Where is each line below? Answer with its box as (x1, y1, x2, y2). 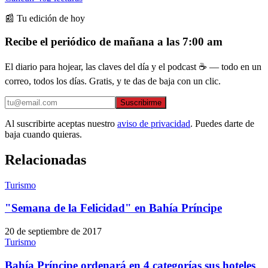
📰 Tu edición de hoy (5, 13, 85, 24)
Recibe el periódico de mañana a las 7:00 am (5, 35, 223, 48)
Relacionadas (5, 151, 86, 167)
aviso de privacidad (117, 118, 190, 129)
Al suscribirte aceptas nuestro (5, 118, 115, 129)
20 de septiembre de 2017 (5, 226, 102, 237)
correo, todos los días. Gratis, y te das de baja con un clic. (5, 75, 221, 86)
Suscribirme (120, 98, 162, 107)
